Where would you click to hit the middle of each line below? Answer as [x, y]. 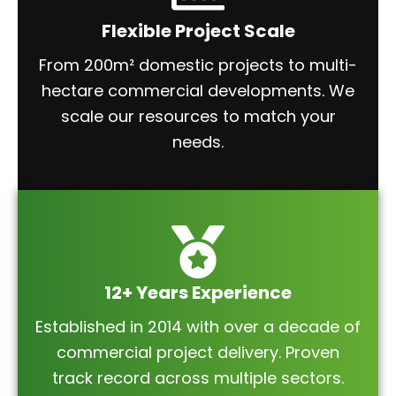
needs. [198, 142]
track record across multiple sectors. [198, 378]
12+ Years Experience [198, 293]
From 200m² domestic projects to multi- [198, 65]
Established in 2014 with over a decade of [198, 327]
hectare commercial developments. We [198, 91]
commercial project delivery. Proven [198, 352]
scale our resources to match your [198, 116]
